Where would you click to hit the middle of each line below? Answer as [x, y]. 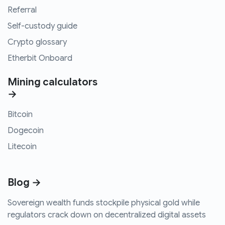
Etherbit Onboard [40, 59]
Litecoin [22, 147]
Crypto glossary [37, 42]
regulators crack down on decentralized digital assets [107, 215]
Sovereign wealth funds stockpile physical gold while [104, 203]
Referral [22, 10]
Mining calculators [52, 82]
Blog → [24, 183]
